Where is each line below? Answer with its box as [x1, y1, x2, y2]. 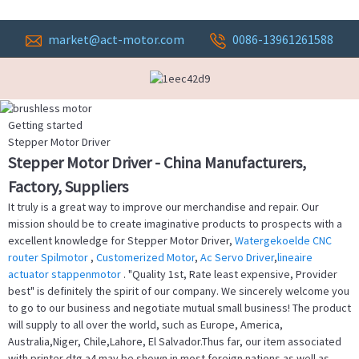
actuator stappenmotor [8, 267, 123, 282]
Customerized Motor [96, 250, 195, 265]
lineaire [277, 250, 313, 265]
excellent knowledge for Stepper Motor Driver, [8, 233, 235, 248]
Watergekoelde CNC [235, 233, 332, 248]
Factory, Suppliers [8, 176, 128, 197]
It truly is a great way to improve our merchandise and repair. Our [8, 200, 319, 215]
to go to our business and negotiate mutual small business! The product [8, 301, 351, 316]
